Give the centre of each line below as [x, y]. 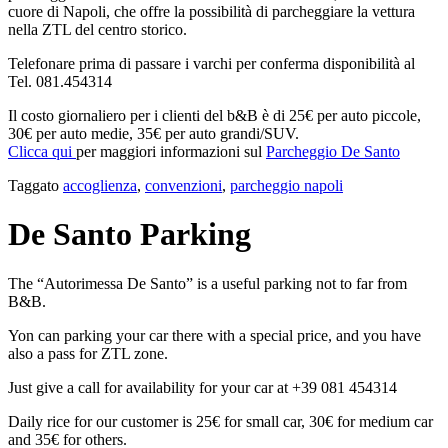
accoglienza [100, 185]
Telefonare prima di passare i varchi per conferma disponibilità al [211, 63]
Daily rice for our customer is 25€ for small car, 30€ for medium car [220, 421]
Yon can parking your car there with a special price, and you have [214, 335]
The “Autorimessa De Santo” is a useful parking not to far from [207, 283]
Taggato [35, 185]
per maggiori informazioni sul [171, 151]
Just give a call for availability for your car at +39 [164, 387]
